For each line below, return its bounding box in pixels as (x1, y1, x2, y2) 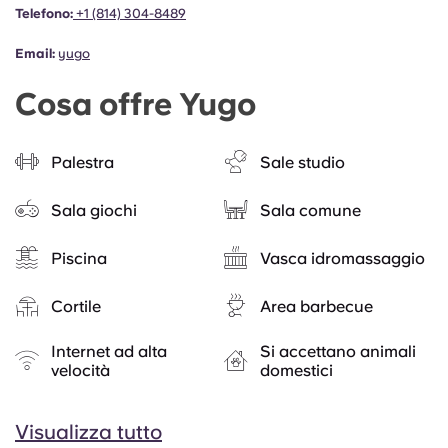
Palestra (51, 152, 114, 172)
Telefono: (15, 6, 73, 21)
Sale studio (260, 152, 345, 172)
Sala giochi (51, 200, 137, 220)
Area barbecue (260, 296, 373, 316)
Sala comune (260, 200, 361, 220)
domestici (260, 361, 333, 380)
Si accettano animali (260, 342, 416, 361)
